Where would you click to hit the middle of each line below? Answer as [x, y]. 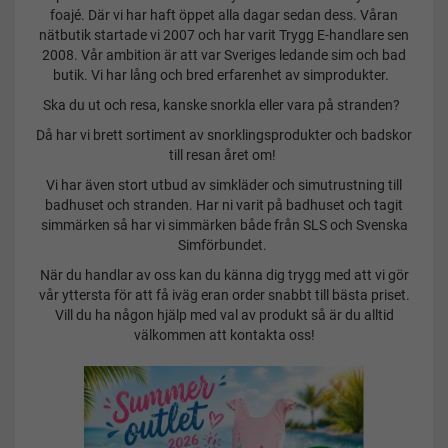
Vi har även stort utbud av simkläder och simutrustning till [224, 185]
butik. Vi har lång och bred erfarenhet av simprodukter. [224, 75]
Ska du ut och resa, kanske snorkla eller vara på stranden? [224, 105]
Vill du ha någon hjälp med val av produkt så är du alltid [224, 315]
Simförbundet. [224, 245]
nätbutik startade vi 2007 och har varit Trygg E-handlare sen [224, 35]
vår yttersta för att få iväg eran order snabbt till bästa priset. [224, 295]
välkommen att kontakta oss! [224, 335]
